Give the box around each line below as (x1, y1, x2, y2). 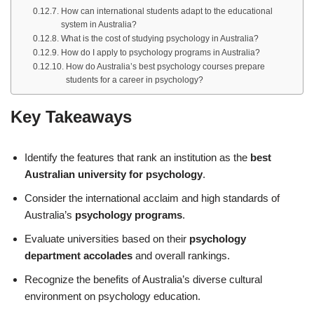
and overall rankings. (132, 249, 230, 261)
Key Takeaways (11, 107, 132, 126)
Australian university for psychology (25, 168, 203, 180)
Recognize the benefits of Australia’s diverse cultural (25, 273, 262, 285)
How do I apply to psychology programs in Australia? (60, 47, 260, 57)
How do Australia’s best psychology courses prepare (65, 61, 265, 71)
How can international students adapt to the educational (60, 6, 273, 16)
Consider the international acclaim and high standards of (25, 191, 280, 204)
